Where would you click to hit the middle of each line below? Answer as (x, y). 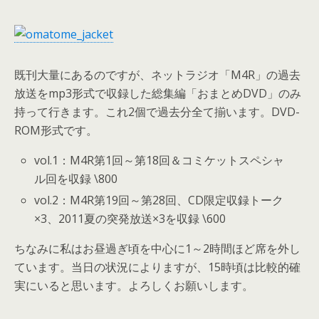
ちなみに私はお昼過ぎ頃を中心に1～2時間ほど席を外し (157, 249)
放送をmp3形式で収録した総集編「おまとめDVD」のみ (158, 93)
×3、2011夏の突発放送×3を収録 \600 (130, 219)
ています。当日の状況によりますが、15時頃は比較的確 (157, 267)
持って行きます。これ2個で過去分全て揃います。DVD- (157, 112)
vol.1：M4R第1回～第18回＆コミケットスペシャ (159, 160)
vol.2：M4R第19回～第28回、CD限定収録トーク (159, 200)
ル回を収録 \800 (76, 179)
